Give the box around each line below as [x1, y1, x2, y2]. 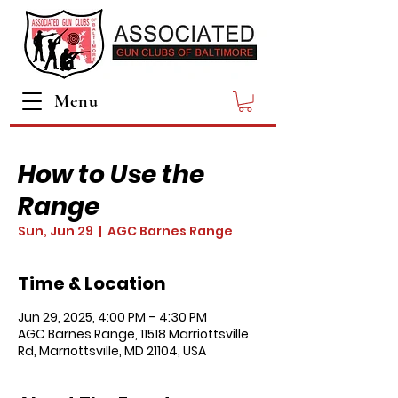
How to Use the [18, 156, 204, 192]
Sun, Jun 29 [18, 221, 93, 240]
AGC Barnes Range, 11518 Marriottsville [18, 324, 249, 343]
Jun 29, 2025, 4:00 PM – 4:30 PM [18, 307, 207, 326]
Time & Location [18, 270, 166, 296]
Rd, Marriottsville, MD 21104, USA [18, 341, 206, 360]
